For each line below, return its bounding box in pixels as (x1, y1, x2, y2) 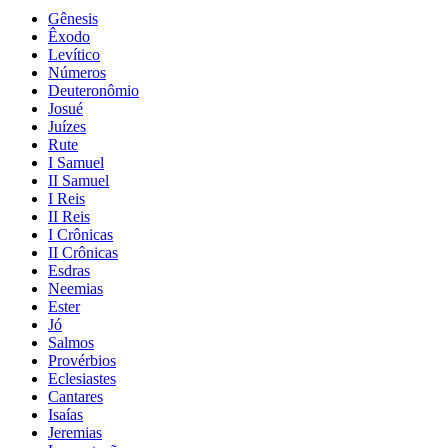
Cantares (48, 387, 103, 405)
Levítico (48, 45, 100, 63)
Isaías (48, 405, 83, 423)
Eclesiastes (48, 369, 116, 387)
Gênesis (48, 9, 98, 27)
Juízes (48, 117, 86, 135)
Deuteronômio (48, 81, 139, 99)
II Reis (48, 207, 90, 225)
